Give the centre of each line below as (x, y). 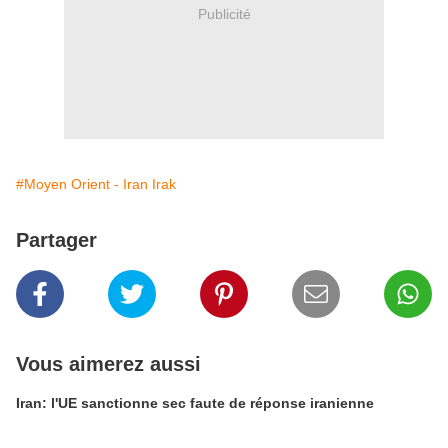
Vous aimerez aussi (108, 364)
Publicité (224, 13)
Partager (56, 240)
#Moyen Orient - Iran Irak (96, 184)
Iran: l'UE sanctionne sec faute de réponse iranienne (195, 403)
